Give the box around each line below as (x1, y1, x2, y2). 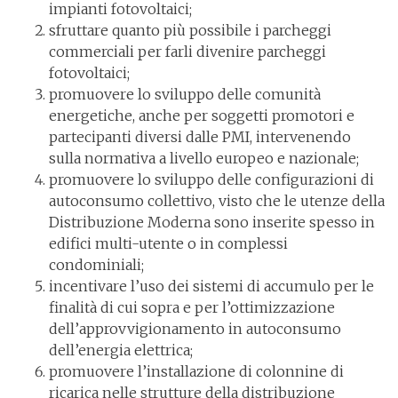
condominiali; (49, 256, 144, 275)
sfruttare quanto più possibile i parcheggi (49, 21, 331, 40)
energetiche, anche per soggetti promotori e (49, 107, 354, 125)
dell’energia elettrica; (49, 341, 193, 360)
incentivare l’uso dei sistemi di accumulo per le (49, 277, 374, 296)
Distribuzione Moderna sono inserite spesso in (49, 213, 375, 232)
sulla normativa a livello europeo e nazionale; (49, 149, 359, 168)
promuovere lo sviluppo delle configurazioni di (49, 171, 374, 189)
